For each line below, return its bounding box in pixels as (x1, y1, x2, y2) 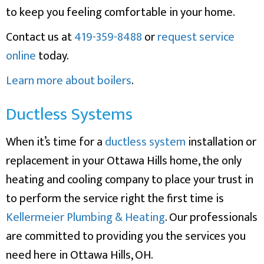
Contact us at (6, 27, 74, 47)
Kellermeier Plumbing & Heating (6, 207, 165, 227)
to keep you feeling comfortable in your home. (6, 2, 235, 22)
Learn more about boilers (6, 70, 131, 91)
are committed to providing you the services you (6, 226, 246, 246)
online (6, 45, 36, 66)
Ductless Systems (6, 99, 133, 129)
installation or (186, 131, 256, 152)
